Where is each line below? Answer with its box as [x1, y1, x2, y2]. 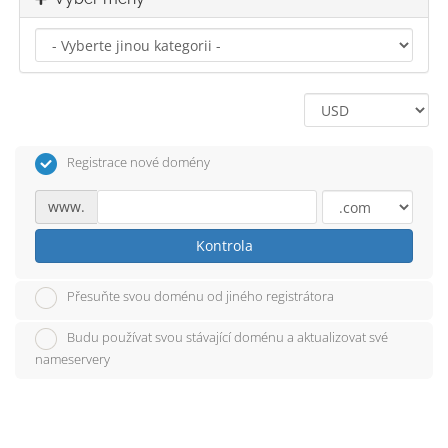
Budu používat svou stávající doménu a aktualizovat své [67, 328, 388, 347]
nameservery [35, 350, 110, 369]
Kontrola [195, 235, 253, 255]
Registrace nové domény [67, 153, 210, 171]
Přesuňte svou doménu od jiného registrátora [67, 287, 334, 306]
